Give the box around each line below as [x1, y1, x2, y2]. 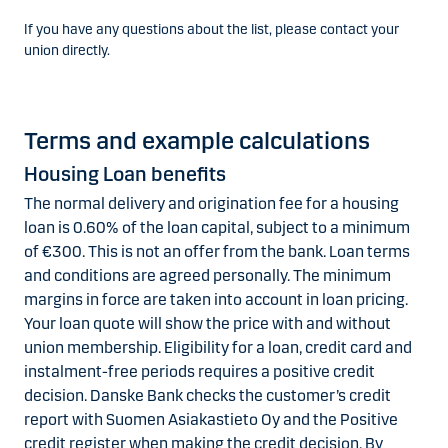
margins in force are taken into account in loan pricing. [24, 289, 408, 309]
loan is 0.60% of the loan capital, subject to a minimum [24, 217, 410, 237]
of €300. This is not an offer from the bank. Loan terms [24, 241, 410, 261]
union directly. [24, 41, 110, 59]
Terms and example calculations [24, 126, 370, 155]
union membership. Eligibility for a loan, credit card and [24, 337, 412, 357]
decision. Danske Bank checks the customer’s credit [24, 385, 391, 405]
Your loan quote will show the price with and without [24, 313, 391, 333]
